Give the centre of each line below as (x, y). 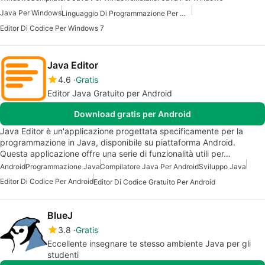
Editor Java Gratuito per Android (110, 93)
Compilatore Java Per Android (149, 167)
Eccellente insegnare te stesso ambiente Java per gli (149, 244)
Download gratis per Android (132, 114)
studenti (63, 255)
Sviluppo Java (222, 167)
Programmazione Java (63, 167)
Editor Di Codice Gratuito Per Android (154, 182)
